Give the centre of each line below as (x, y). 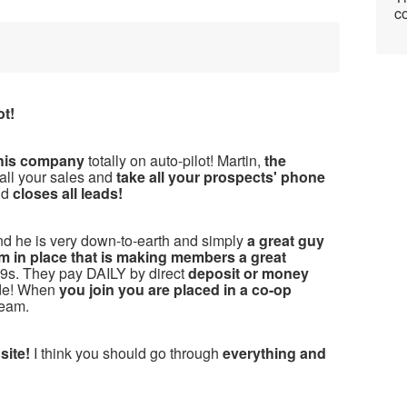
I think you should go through (128, 352)
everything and (274, 352)
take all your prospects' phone (221, 176)
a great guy (286, 240)
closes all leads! (68, 193)
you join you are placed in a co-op (175, 289)
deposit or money (248, 273)
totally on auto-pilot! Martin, (174, 160)
